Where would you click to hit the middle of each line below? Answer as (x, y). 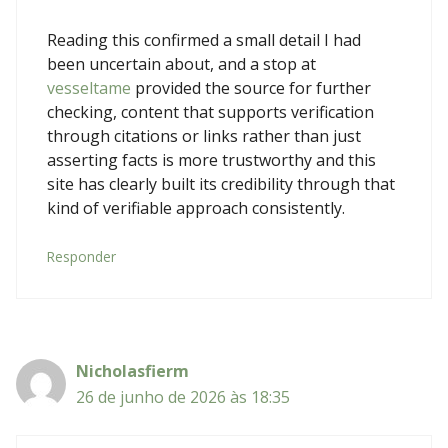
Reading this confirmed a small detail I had (204, 39)
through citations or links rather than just (204, 135)
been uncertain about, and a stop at (181, 63)
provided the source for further (251, 87)
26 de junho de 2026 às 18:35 (183, 396)
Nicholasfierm (132, 370)
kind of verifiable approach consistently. (196, 207)
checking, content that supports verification (210, 111)
